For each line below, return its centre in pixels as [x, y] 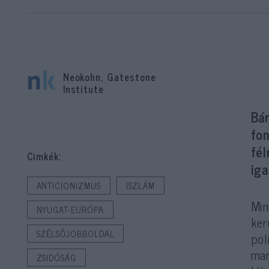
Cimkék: [44, 156]
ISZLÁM [141, 186]
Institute [83, 89]
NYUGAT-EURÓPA [70, 210]
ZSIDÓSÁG [56, 258]
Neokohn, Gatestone [109, 77]
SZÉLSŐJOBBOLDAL [75, 234]
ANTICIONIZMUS [68, 186]
